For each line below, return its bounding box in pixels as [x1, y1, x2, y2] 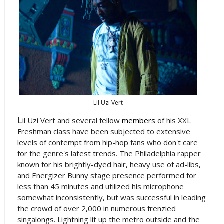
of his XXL [155, 115, 191, 125]
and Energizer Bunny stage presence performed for [17, 170, 196, 180]
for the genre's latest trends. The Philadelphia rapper [17, 148, 201, 158]
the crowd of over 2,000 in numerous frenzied [17, 203, 176, 213]
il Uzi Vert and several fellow [22, 115, 122, 125]
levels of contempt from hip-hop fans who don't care [17, 137, 198, 147]
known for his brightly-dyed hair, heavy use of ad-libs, [17, 159, 201, 169]
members [121, 115, 155, 125]
